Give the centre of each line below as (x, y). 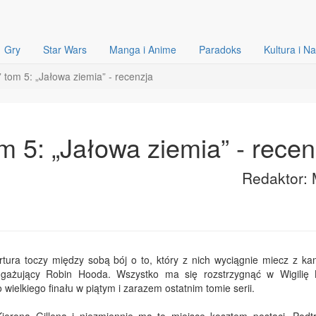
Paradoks (220, 49)
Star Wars (65, 49)
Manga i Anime (143, 49)
